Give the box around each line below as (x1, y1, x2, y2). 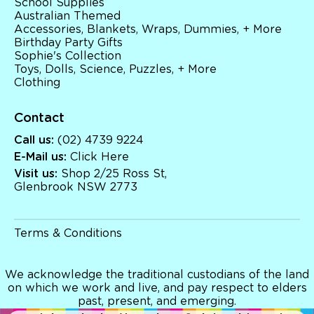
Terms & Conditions (14, 228, 122, 240)
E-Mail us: (14, 151, 67, 163)
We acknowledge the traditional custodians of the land (5, 269, 309, 281)
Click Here (70, 151, 129, 163)
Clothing (14, 77, 60, 89)
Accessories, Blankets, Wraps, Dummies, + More (14, 24, 282, 36)
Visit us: (14, 168, 57, 180)
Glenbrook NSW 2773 (14, 182, 137, 193)
